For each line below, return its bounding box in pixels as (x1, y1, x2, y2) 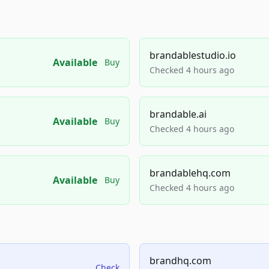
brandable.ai (150, 107, 207, 121)
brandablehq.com (150, 166, 231, 180)
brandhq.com (150, 254, 211, 267)
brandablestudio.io (150, 49, 236, 62)
